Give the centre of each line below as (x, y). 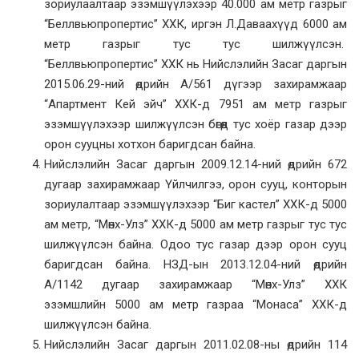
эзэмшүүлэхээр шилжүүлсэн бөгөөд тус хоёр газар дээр (196, 125)
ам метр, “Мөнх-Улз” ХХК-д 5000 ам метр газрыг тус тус (196, 225)
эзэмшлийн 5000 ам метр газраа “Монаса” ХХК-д (196, 305)
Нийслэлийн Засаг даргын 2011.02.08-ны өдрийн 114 (196, 345)
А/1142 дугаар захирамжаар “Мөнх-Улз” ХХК (196, 285)
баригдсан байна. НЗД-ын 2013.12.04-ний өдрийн (196, 265)
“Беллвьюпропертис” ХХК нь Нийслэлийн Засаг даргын (196, 65)
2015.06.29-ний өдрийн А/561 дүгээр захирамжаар (196, 85)
